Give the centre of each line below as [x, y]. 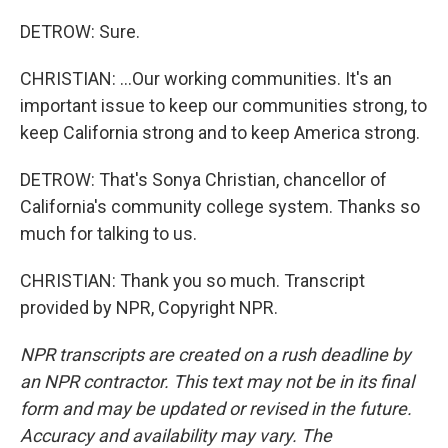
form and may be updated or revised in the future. [216, 408]
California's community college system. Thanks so [220, 206]
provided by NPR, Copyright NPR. [149, 307]
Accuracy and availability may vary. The [176, 435]
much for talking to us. [108, 233]
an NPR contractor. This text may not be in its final [217, 381]
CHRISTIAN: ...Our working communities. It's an [206, 78]
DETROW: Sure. [80, 31]
